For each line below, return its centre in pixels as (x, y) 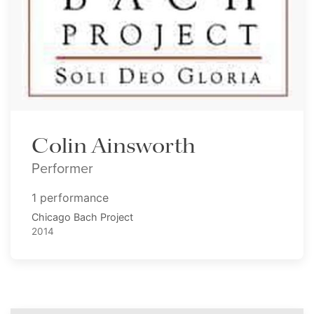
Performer (62, 168)
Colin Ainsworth (114, 147)
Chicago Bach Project (82, 217)
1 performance (70, 198)
